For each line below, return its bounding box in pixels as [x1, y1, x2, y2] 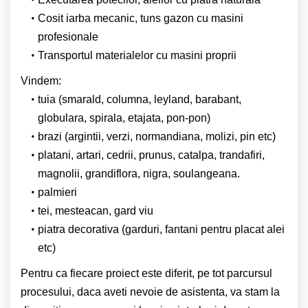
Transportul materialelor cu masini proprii [37, 49, 236, 61]
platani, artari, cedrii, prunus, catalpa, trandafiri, [37, 148, 265, 161]
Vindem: [21, 74, 61, 87]
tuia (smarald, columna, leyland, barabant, [37, 93, 241, 105]
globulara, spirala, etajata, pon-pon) [38, 111, 210, 124]
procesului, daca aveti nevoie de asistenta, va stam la [21, 285, 280, 298]
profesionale [38, 30, 98, 43]
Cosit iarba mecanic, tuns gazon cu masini [37, 12, 243, 24]
